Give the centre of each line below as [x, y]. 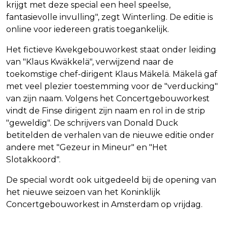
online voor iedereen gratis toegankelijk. [88, 30]
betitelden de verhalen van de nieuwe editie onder [110, 135]
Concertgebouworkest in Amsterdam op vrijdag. [104, 205]
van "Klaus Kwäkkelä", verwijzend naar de [90, 62]
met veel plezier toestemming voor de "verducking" [112, 87]
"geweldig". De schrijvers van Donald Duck [92, 123]
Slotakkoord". [33, 160]
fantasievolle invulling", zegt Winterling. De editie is [109, 17]
